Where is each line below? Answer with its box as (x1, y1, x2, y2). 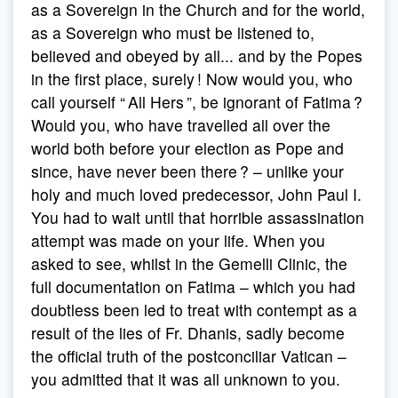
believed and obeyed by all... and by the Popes (31, 44, 362, 67)
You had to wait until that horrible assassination (31, 206, 364, 228)
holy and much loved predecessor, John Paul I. (31, 183, 362, 205)
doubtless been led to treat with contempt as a (31, 298, 357, 321)
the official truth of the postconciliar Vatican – (31, 345, 346, 367)
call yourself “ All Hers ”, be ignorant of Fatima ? (31, 91, 362, 113)
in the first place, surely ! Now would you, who (31, 68, 353, 90)
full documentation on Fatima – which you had (31, 275, 355, 298)
